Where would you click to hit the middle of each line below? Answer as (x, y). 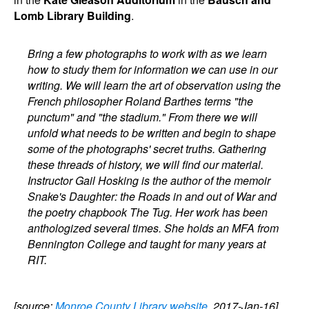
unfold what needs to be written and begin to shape (152, 133)
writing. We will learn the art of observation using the (154, 85)
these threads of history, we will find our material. (146, 165)
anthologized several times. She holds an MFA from (153, 228)
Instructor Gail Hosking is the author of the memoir (149, 180)
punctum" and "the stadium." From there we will (143, 117)
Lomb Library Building (72, 16)
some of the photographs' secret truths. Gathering (147, 149)
